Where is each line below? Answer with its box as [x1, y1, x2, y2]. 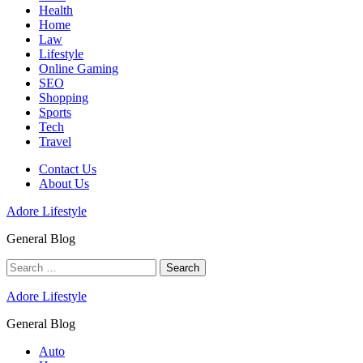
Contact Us [39, 161, 96, 176]
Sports [39, 105, 71, 119]
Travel [39, 134, 71, 148]
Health [39, 2, 73, 17]
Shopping [39, 90, 88, 105]
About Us [39, 176, 89, 190]
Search [6, 258, 41, 272]
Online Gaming [39, 61, 118, 75]
